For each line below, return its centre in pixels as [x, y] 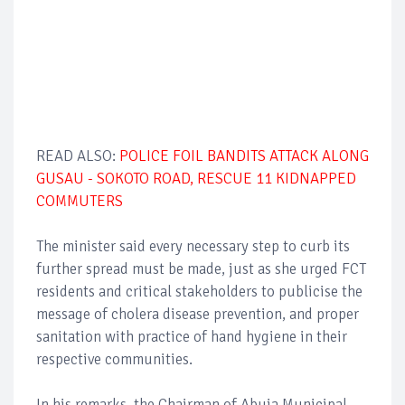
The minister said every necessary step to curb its [193, 246]
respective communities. [114, 359]
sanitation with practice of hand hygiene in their [192, 336]
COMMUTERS [80, 201]
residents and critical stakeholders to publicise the [199, 291]
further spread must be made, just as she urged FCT [201, 268]
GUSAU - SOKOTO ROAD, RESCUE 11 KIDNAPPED [196, 178]
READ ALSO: [78, 155]
